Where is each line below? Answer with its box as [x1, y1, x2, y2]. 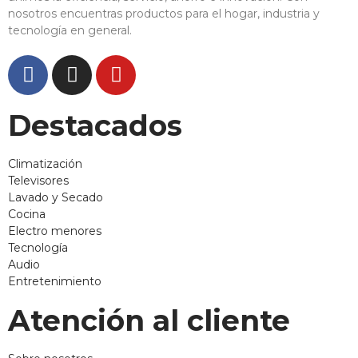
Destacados [8, 107, 182, 143]
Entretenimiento [8, 273, 101, 288]
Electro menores [8, 223, 101, 238]
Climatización [8, 156, 82, 171]
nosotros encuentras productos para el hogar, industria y [8, 6, 320, 21]
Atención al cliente [8, 302, 290, 338]
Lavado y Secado [8, 189, 103, 205]
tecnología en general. [8, 22, 132, 38]
